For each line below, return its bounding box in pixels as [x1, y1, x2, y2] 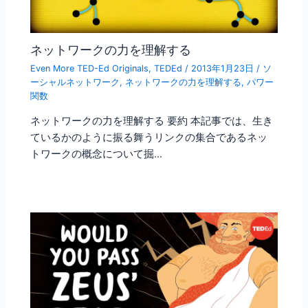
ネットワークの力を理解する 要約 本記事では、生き [30, 115, 274, 128]
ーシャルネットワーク [30, 76, 120, 87]
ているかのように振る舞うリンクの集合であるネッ [30, 131, 268, 144]
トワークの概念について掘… [30, 148, 163, 161]
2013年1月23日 [191, 63, 257, 74]
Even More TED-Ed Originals [30, 63, 149, 74]
